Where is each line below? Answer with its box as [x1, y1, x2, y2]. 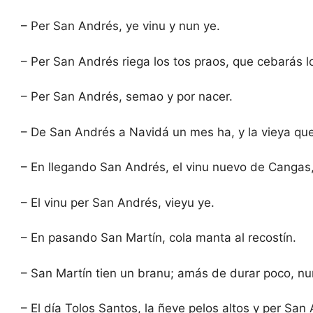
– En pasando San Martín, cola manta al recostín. [21, 231, 296, 245]
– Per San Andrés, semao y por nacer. [21, 89, 233, 104]
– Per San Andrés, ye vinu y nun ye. [21, 19, 220, 34]
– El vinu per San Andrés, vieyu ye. [21, 195, 214, 210]
